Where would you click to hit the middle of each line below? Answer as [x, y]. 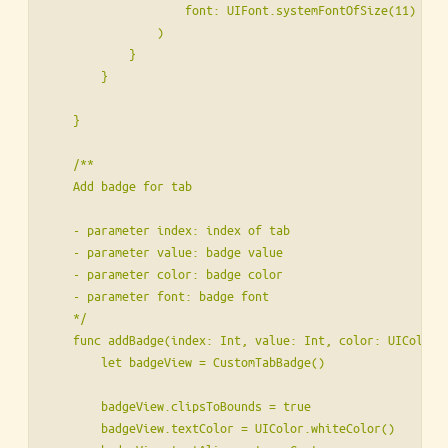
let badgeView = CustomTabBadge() [185, 362]
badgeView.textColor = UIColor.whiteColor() [220, 428]
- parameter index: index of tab [167, 230]
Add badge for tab [118, 186]
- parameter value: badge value [164, 252]
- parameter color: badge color [164, 274]
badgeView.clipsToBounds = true [178, 406]
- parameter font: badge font [157, 296]
